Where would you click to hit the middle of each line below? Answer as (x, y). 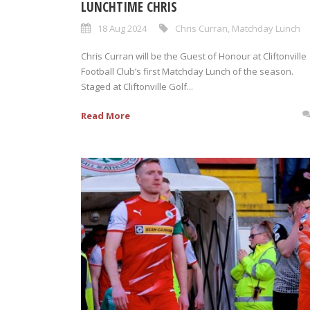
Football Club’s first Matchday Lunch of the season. (187, 71)
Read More (106, 115)
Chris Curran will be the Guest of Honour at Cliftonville (194, 56)
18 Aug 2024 (122, 28)
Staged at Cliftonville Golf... (137, 86)
